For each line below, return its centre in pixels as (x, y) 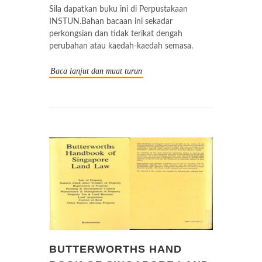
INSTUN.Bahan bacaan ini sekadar (111, 22)
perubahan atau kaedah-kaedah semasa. (121, 46)
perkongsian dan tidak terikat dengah (116, 34)
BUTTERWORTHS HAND (116, 249)
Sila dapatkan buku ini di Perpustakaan (118, 9)
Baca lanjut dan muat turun (96, 71)
